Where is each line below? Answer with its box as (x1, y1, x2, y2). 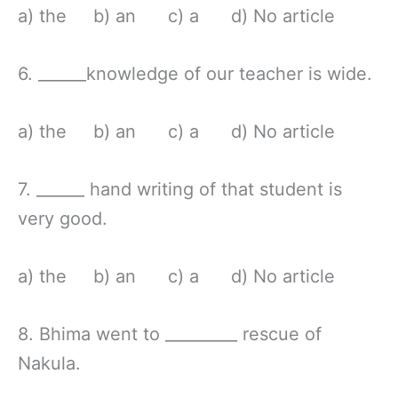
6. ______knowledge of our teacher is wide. (18, 62, 372, 84)
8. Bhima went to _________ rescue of (18, 322, 322, 345)
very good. (18, 207, 107, 229)
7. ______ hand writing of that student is (18, 178, 342, 200)
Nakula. (18, 352, 81, 374)
